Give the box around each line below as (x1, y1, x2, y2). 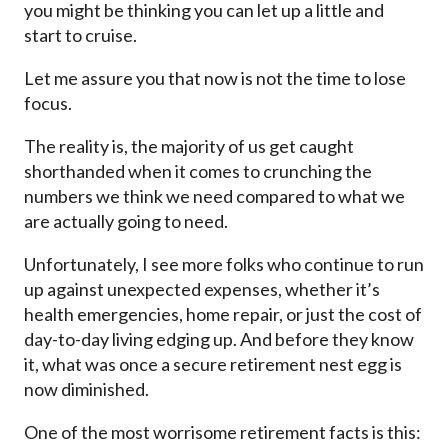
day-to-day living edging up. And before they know (24, 328, 414, 351)
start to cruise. (24, 24, 137, 47)
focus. (24, 92, 72, 115)
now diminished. (24, 378, 149, 401)
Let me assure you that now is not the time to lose (24, 67, 406, 90)
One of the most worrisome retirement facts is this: (24, 421, 421, 444)
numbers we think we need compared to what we (24, 185, 405, 208)
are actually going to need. (24, 210, 228, 233)
